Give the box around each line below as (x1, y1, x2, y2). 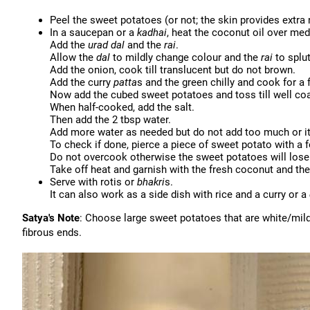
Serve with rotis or (50, 176, 137, 188)
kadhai (137, 26, 167, 39)
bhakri (137, 176, 165, 188)
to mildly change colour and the (110, 51, 261, 64)
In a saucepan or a (50, 26, 137, 39)
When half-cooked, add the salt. (50, 101, 194, 113)
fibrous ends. (22, 226, 82, 239)
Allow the (50, 51, 96, 64)
